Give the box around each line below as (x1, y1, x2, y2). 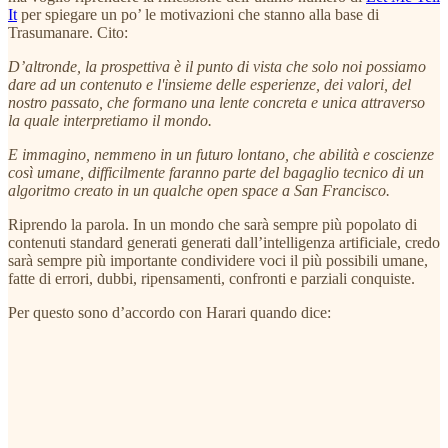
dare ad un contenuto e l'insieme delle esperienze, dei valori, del (8, 75, 411, 93)
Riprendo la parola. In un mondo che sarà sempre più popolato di (8, 215, 417, 233)
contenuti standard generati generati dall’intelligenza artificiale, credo (8, 233, 440, 251)
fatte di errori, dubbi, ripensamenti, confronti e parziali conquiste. (8, 269, 415, 287)
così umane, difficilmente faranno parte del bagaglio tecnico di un (8, 163, 424, 181)
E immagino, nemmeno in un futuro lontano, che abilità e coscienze (8, 145, 434, 163)
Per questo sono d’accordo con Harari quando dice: (8, 303, 331, 321)
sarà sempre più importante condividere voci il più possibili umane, (8, 251, 428, 269)
